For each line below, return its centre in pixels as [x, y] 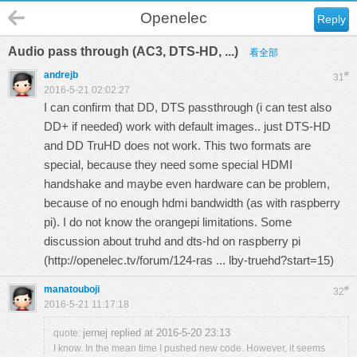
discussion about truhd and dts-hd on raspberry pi [172, 241]
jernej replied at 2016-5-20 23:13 [157, 333]
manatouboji [72, 289]
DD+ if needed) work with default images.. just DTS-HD [187, 126]
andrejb [61, 75]
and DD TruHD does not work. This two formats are [177, 145]
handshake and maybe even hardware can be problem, [187, 184]
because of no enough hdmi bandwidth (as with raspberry [192, 203]
